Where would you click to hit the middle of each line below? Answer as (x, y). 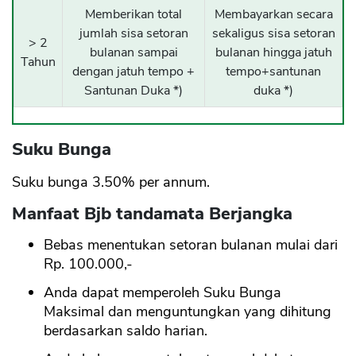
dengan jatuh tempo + (133, 72)
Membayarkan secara (273, 15)
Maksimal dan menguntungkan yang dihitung (188, 312)
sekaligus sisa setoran (273, 34)
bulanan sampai (133, 53)
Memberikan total (133, 15)
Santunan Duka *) (133, 91)
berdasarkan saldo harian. (126, 331)
